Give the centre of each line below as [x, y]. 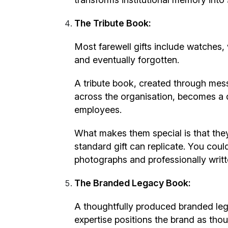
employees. [98, 109]
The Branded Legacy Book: [133, 183]
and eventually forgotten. [127, 60]
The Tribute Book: [113, 23]
